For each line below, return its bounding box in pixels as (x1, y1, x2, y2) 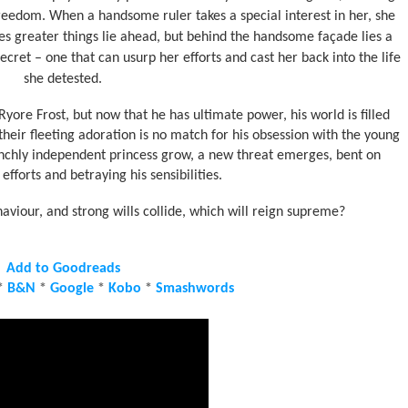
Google (50, 281, 94, 296)
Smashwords (156, 281, 234, 296)
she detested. (24, 72, 102, 87)
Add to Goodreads (5, 261, 120, 276)
